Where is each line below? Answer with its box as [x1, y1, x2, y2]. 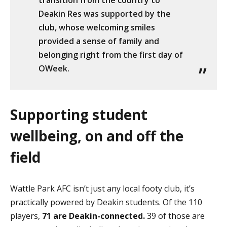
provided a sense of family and [39, 35, 159, 47]
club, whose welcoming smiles [39, 22, 155, 33]
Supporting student [10, 105, 147, 125]
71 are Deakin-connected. [42, 210, 145, 222]
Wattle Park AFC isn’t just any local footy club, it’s [10, 183, 195, 195]
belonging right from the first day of [39, 49, 183, 61]
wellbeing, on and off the [10, 126, 183, 146]
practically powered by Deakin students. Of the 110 [10, 197, 202, 208]
